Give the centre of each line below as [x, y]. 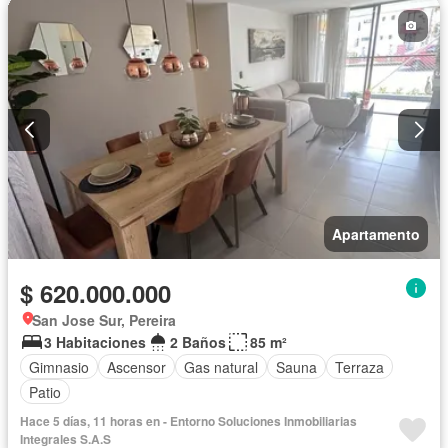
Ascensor [136, 366]
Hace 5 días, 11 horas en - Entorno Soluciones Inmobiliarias [188, 421]
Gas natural [221, 366]
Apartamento [376, 234]
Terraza [359, 366]
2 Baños [198, 342]
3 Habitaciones [95, 342]
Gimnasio [59, 366]
